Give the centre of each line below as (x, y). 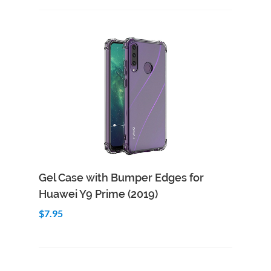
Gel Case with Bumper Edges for (121, 178)
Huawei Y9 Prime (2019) (98, 194)
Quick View (189, 171)
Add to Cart (92, 171)
